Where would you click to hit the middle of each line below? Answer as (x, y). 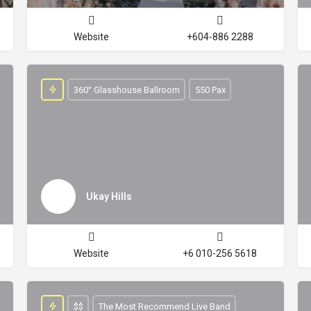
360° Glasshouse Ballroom (126, 90)
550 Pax (210, 90)
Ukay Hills (109, 196)
